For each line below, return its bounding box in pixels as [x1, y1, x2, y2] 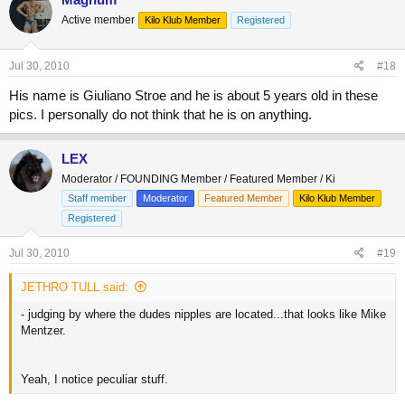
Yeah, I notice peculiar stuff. [21, 372, 168, 387]
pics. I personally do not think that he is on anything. [9, 107, 312, 123]
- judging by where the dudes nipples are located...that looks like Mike [21, 307, 386, 322]
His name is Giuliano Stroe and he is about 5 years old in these [9, 88, 378, 104]
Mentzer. [21, 324, 66, 338]
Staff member [68, 193, 127, 204]
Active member [61, 13, 135, 26]
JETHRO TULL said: [21, 280, 128, 295]
